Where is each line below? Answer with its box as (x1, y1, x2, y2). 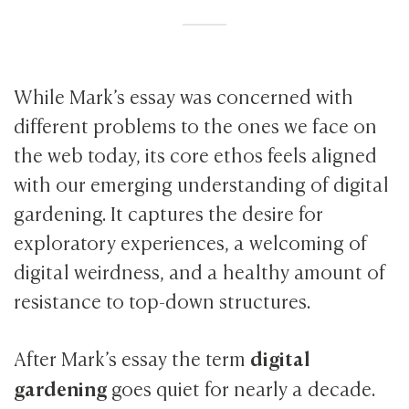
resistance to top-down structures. (14, 285, 311, 314)
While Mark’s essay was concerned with (14, 80, 354, 110)
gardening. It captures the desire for (14, 197, 324, 226)
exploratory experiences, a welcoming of (14, 226, 368, 256)
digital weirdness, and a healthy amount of (14, 256, 386, 285)
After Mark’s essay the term (14, 343, 251, 372)
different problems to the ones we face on (14, 110, 378, 139)
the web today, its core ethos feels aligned (14, 139, 378, 168)
